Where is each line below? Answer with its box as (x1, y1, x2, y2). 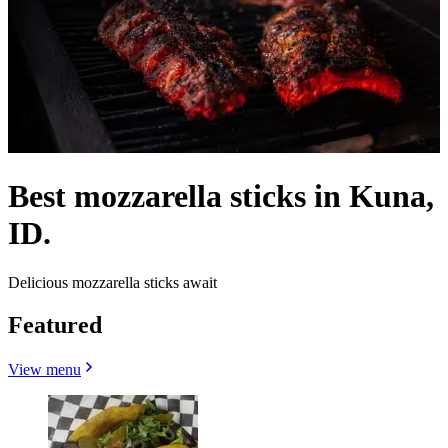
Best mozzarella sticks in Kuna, (8, 178, 434, 215)
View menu (8, 360, 81, 378)
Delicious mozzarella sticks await (8, 273, 217, 291)
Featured (8, 311, 102, 338)
